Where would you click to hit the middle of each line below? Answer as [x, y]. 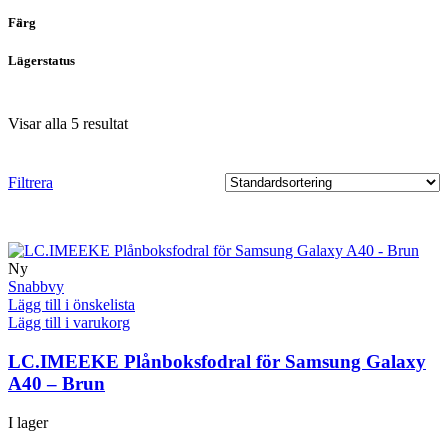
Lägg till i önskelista [71, 305]
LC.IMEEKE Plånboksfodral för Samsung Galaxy [217, 362]
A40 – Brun [56, 384]
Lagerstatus [41, 61]
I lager [28, 422]
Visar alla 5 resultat [68, 124]
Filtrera [30, 182]
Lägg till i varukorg [69, 323]
